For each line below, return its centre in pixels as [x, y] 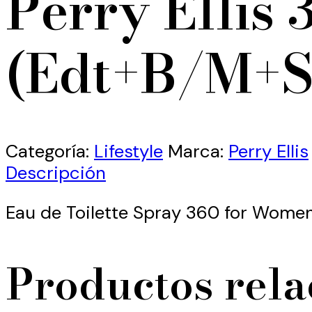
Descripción [56, 173]
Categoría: [50, 151]
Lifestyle [128, 151]
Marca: [198, 151]
